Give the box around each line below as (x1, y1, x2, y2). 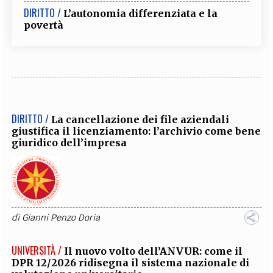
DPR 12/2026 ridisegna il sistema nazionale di (12, 257, 250, 269)
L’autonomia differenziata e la (63, 7, 218, 19)
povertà (24, 19, 64, 31)
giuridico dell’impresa (12, 136, 127, 149)
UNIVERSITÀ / (12, 243, 62, 258)
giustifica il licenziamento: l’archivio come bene (12, 125, 261, 137)
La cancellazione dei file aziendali (51, 113, 230, 126)
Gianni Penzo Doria (22, 212, 101, 223)
